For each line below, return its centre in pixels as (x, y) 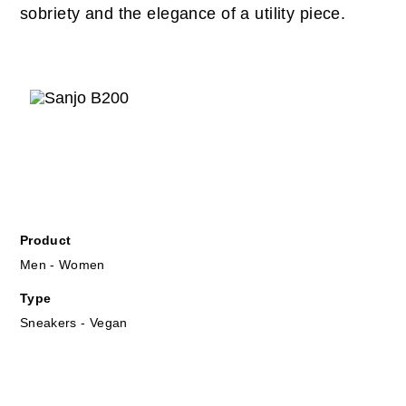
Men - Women (63, 265)
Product (46, 240)
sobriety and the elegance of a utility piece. (183, 14)
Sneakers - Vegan (74, 323)
